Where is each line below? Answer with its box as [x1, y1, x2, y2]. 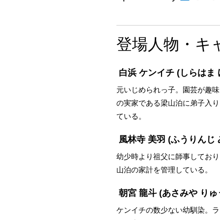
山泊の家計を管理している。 [116, 165, 212, 174]
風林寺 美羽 [119, 134, 165, 144]
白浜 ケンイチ [119, 67, 174, 78]
